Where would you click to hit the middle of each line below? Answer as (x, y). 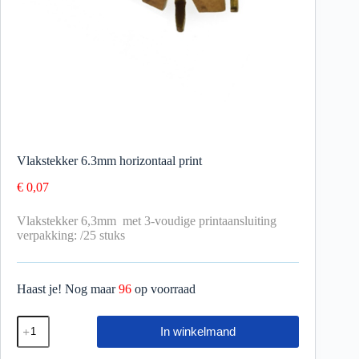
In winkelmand (198, 332)
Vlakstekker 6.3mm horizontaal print (109, 160)
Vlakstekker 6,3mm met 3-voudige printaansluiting (147, 220)
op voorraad (165, 288)
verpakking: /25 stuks (71, 235)
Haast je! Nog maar (68, 288)
